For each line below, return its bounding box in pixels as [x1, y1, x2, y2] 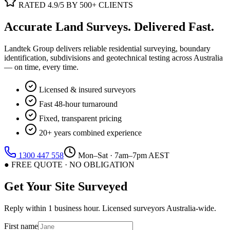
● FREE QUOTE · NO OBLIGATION [4, 160, 135, 169]
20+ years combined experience [39, 128, 142, 137]
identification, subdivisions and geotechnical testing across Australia [4, 53, 223, 62]
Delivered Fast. [134, 20, 214, 33]
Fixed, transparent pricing [39, 113, 122, 123]
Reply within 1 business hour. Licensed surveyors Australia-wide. [4, 203, 216, 213]
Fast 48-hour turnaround [39, 99, 118, 108]
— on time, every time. [4, 62, 79, 71]
